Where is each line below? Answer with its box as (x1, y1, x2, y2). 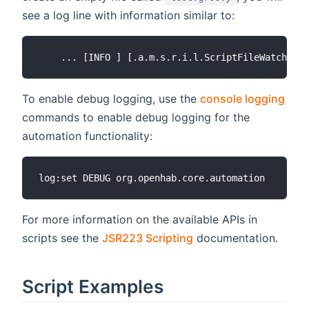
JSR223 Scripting (102, 231, 193, 246)
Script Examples (22, 275, 163, 298)
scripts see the (22, 231, 102, 246)
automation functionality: (22, 129, 152, 143)
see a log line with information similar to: (22, 8, 235, 23)
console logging (200, 92, 285, 106)
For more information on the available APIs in (22, 212, 257, 227)
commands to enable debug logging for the (22, 110, 250, 125)
